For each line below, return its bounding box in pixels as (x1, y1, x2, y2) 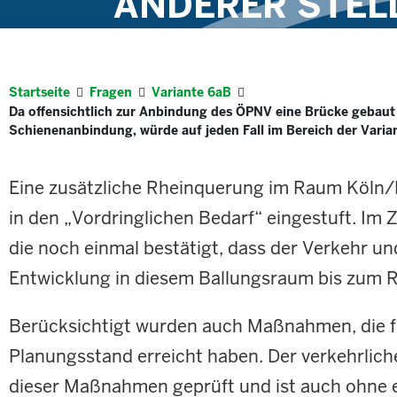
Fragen (90, 84, 132, 101)
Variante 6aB (152, 84, 231, 101)
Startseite (9, 84, 70, 101)
